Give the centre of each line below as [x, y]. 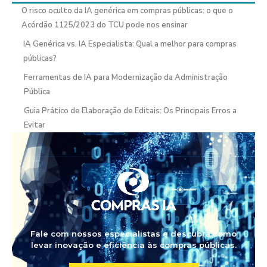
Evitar [34, 125]
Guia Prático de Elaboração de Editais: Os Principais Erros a [130, 111]
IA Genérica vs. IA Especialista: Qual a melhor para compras [130, 44]
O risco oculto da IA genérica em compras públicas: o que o [128, 10]
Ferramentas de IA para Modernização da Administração [125, 77]
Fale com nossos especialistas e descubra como [133, 233]
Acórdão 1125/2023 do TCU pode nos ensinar [105, 25]
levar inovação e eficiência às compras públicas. [133, 245]
